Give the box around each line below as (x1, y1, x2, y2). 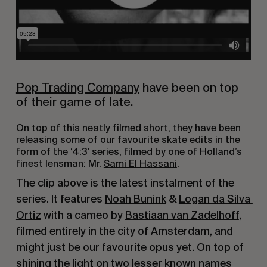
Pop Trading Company (15, 80, 139, 95)
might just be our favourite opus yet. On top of (15, 241, 244, 254)
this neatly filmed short (62, 122, 168, 134)
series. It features (15, 193, 105, 206)
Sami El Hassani (103, 158, 177, 170)
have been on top (139, 80, 238, 95)
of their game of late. (15, 95, 133, 110)
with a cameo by (41, 209, 125, 222)
